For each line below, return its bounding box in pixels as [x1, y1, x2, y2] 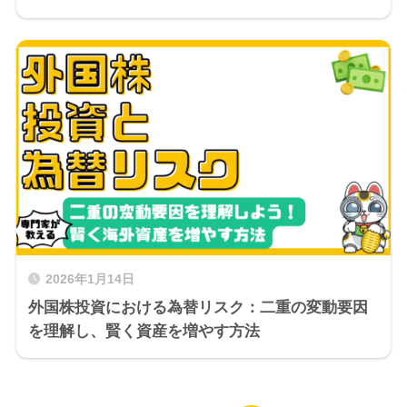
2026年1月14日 [45, 273, 134, 287]
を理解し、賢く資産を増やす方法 [27, 323, 260, 341]
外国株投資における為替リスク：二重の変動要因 [27, 299, 368, 317]
